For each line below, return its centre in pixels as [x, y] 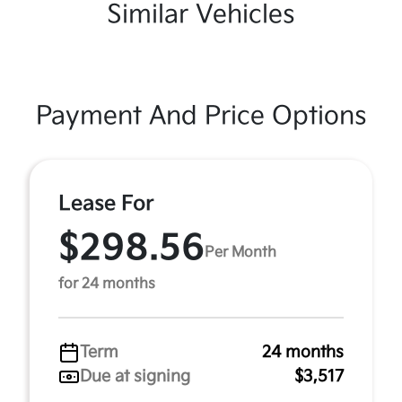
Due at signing [135, 376]
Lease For [106, 204]
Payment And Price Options [201, 116]
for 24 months [107, 284]
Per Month [240, 252]
